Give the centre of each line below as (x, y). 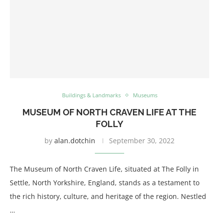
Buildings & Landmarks (91, 95)
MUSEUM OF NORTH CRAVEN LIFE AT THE (109, 112)
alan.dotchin (75, 141)
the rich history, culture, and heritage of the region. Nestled (108, 196)
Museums (145, 95)
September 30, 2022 (142, 141)
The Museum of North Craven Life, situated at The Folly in (104, 169)
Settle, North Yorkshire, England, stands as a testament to (105, 183)
